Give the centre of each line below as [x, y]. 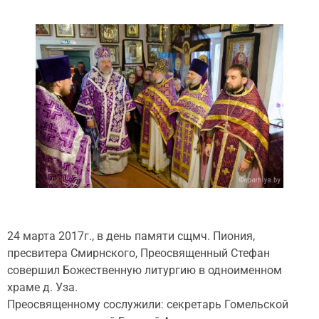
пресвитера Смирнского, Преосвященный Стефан [138, 253]
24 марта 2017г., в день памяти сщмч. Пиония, [131, 236]
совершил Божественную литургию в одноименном [145, 270]
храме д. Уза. [42, 287]
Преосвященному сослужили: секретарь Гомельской [148, 304]
